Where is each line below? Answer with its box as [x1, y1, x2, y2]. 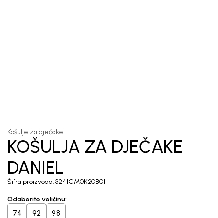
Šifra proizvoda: [7, 178, 55, 186]
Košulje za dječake [7, 128, 63, 136]
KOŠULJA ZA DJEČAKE [7, 136, 182, 157]
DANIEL [7, 157, 64, 178]
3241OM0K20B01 [55, 178, 105, 186]
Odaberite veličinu [7, 195, 65, 203]
